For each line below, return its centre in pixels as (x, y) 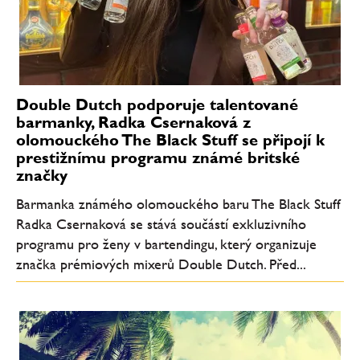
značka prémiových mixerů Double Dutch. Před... (161, 264)
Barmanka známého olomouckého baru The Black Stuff (178, 204)
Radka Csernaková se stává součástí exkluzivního (161, 224)
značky (42, 175)
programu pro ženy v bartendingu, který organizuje (166, 244)
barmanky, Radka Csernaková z (133, 122)
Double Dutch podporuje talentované (157, 104)
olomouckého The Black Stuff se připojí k (170, 139)
